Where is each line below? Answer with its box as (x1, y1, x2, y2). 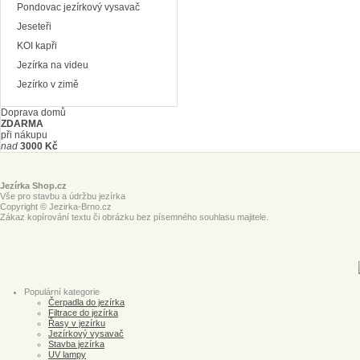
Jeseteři (17, 21, 51, 32)
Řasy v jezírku (48, 318, 105, 328)
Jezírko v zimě (17, 79, 79, 90)
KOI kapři (17, 40, 57, 51)
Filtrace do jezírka (48, 308, 118, 317)
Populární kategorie (24, 287, 100, 297)
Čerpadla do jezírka (48, 297, 125, 307)
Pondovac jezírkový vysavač (17, 2, 140, 13)
